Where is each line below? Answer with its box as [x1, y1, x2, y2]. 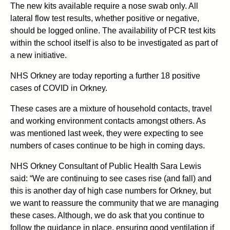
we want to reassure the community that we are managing [10, 198, 219, 207]
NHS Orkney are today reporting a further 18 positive [10, 71, 200, 80]
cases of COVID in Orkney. [10, 83, 107, 92]
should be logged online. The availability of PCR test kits [10, 26, 216, 35]
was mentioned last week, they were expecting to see [10, 128, 203, 138]
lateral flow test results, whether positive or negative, [10, 13, 199, 23]
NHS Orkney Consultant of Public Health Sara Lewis [10, 161, 201, 170]
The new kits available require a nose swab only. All [10, 1, 198, 10]
